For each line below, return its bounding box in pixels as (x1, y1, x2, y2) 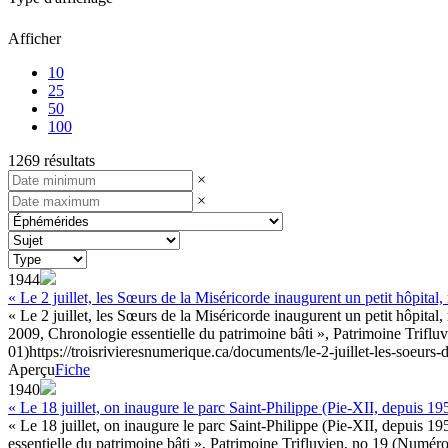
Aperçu (8, 360, 55, 378)
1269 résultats (8, 151, 95, 169)
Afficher (8, 29, 61, 47)
